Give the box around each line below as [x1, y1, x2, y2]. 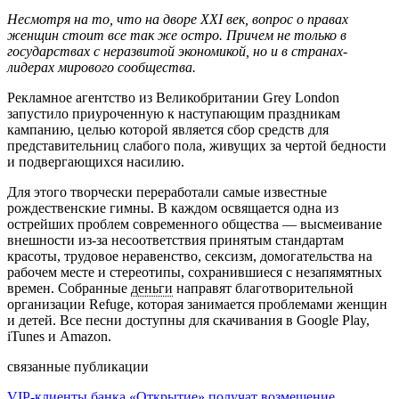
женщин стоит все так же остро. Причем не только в [7, 27, 346, 43]
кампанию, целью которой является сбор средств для [7, 121, 329, 137]
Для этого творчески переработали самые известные [7, 183, 327, 199]
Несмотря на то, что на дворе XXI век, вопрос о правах [7, 11, 348, 27]
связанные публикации [7, 358, 149, 374]
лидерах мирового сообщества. [7, 59, 196, 75]
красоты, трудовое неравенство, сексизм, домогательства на [7, 248, 372, 264]
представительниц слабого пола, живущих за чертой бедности [7, 137, 387, 153]
